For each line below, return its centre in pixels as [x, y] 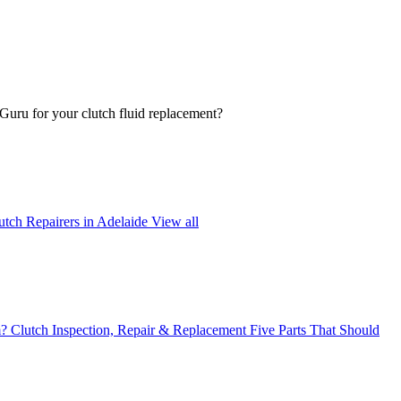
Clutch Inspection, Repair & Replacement [130, 329]
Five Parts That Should [315, 329]
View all [175, 222]
